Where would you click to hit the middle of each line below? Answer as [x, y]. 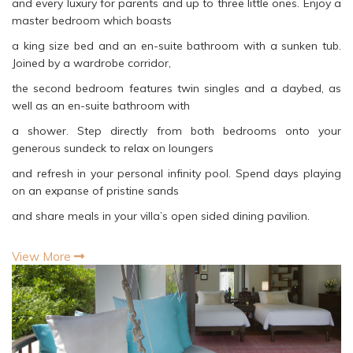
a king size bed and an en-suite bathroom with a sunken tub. [176, 46]
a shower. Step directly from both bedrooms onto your [176, 131]
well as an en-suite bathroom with [101, 106]
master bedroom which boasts [92, 21]
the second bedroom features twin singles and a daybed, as [176, 89]
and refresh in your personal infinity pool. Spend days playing [176, 174]
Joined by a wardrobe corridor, [91, 63]
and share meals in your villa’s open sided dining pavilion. [161, 216]
